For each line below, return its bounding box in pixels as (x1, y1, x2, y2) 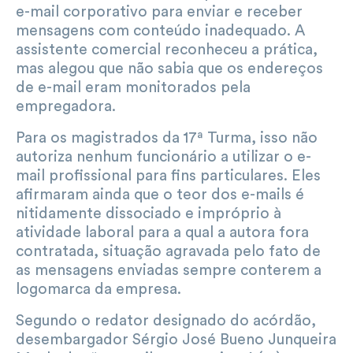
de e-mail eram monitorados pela (16, 79, 251, 95)
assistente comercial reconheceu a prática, (16, 41, 318, 58)
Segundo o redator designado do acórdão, (16, 312, 316, 329)
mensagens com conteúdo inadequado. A (16, 22, 305, 39)
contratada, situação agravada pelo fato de (16, 243, 321, 259)
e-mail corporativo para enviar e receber (16, 3, 303, 20)
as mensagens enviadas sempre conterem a (16, 262, 321, 278)
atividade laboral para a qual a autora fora (16, 224, 309, 240)
